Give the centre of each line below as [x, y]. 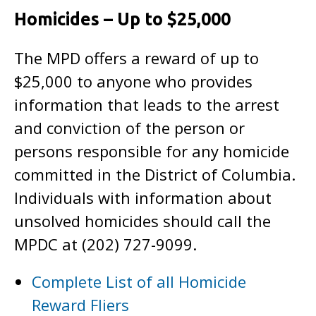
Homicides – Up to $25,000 [122, 19]
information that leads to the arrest [147, 104]
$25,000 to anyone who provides [133, 81]
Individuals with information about [143, 197]
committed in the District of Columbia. [155, 174]
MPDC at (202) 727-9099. [105, 244]
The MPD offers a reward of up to [136, 58]
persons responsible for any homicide [152, 151]
